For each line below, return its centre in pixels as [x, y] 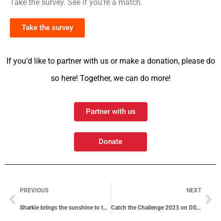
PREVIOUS [34, 191]
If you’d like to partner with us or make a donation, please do [110, 61]
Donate [110, 142]
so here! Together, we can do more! [110, 78]
